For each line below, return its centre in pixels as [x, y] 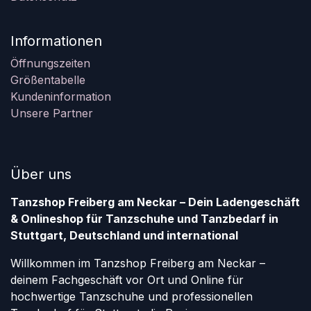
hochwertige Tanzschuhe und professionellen [132, 297]
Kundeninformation [61, 97]
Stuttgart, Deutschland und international [124, 236]
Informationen [56, 41]
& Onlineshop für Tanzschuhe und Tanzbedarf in [144, 219]
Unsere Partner [52, 114]
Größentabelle [48, 80]
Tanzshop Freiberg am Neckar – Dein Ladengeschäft [155, 202]
